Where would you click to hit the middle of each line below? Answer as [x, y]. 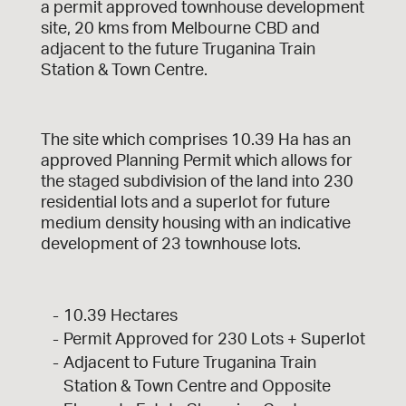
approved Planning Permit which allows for [196, 161]
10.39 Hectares [120, 316]
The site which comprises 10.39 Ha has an [195, 140]
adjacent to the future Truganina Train [178, 49]
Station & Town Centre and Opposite [197, 387]
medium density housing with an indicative [195, 223]
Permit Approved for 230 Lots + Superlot [214, 339]
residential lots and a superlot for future [185, 203]
